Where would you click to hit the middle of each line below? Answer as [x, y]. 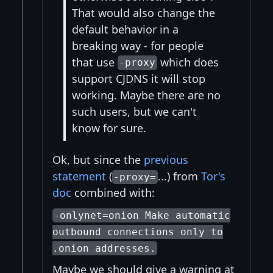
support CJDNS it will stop [139, 78]
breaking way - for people [138, 45]
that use [95, 62]
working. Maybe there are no [146, 95]
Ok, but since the [98, 160]
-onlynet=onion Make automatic [142, 216]
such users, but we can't [134, 111]
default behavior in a [125, 29]
